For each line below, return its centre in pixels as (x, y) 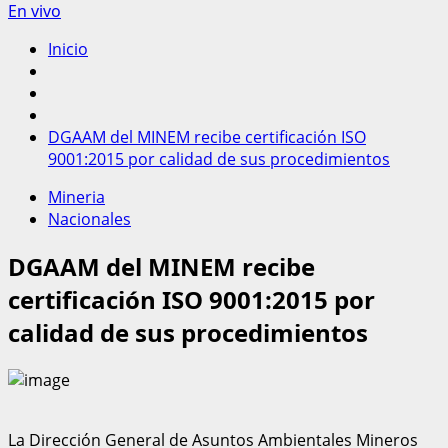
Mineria (76, 197)
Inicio (68, 49)
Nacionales (89, 219)
